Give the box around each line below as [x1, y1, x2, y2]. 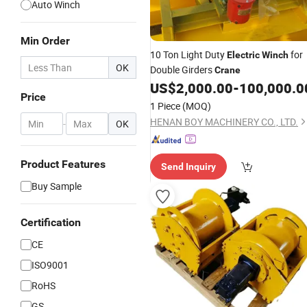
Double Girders [150, 63, 214, 76]
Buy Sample [32, 180, 82, 193]
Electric [227, 49, 260, 60]
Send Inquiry [161, 161, 216, 172]
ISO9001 [32, 258, 69, 271]
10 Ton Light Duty [150, 48, 227, 61]
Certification [21, 216, 81, 229]
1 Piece [150, 99, 180, 112]
